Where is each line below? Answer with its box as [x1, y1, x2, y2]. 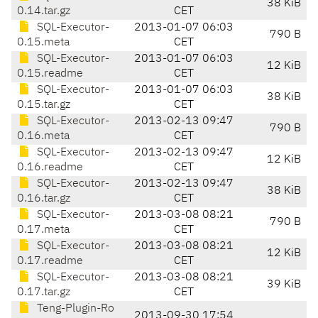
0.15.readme [17, 68, 83, 80]
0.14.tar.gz [17, 6, 70, 18]
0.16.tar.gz [17, 193, 70, 205]
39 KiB [267, 279, 301, 291]
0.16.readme [17, 162, 83, 174]
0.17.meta [17, 224, 70, 236]
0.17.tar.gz [17, 287, 70, 299]
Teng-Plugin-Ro [34, 303, 114, 315]
